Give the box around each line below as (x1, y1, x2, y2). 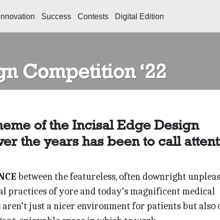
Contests (78, 12, 109, 21)
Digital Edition (115, 12, 164, 21)
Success (41, 12, 71, 21)
